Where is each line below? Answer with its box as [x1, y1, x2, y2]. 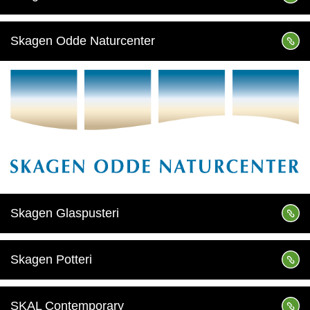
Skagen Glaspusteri [10, 206, 119, 221]
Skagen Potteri [10, 253, 92, 267]
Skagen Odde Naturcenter [10, 34, 155, 48]
